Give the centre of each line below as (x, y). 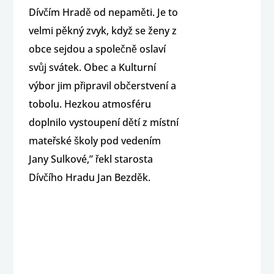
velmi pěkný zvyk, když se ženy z (103, 30)
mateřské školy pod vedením (95, 140)
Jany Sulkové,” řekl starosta (91, 159)
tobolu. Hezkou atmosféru (90, 104)
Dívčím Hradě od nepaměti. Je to (104, 12)
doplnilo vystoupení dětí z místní (104, 122)
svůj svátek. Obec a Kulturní (93, 67)
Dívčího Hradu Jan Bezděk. (90, 177)
